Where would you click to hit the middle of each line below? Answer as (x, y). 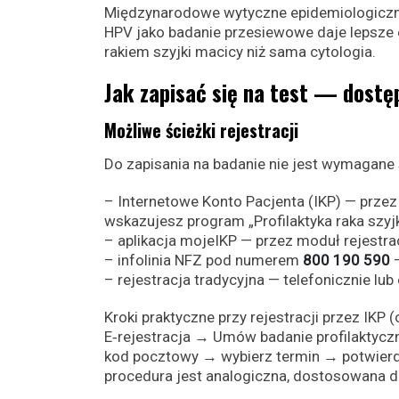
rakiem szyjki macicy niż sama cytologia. (240, 52)
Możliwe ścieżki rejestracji (201, 130)
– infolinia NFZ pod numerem (204, 260)
